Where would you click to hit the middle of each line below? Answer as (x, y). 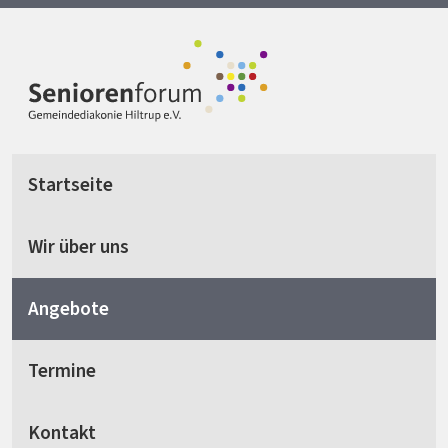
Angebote (68, 309)
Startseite (70, 185)
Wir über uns (78, 247)
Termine (62, 371)
